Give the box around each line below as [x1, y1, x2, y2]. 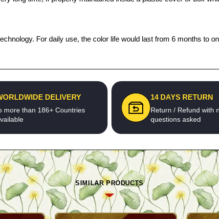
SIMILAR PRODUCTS [75, 179, 144, 187]
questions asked [151, 115, 201, 123]
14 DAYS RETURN [151, 93, 213, 101]
